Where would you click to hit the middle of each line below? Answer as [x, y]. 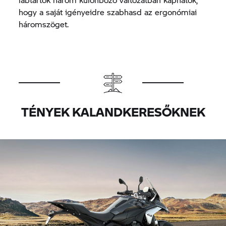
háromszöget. [44, 24]
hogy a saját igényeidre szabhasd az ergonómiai [108, 12]
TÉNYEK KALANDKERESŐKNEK [113, 111]
